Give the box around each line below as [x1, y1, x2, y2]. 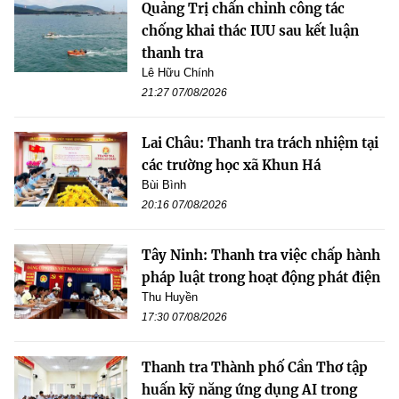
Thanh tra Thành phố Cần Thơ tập [142, 358, 368, 376]
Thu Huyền [142, 289, 198, 304]
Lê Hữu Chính [142, 65, 214, 79]
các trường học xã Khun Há [142, 156, 321, 174]
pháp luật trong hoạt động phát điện [142, 268, 380, 286]
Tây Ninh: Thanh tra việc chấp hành [142, 246, 380, 264]
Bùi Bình [142, 177, 186, 191]
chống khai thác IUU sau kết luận [142, 21, 359, 39]
